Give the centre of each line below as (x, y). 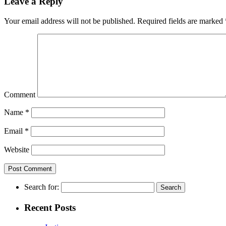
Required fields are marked (180, 21)
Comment (20, 95)
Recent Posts (50, 207)
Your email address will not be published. (70, 21)
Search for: (42, 187)
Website (17, 150)
